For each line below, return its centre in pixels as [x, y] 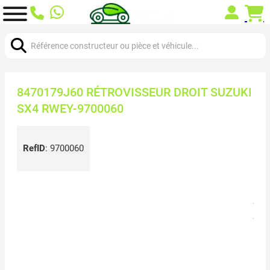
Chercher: [23, 31]
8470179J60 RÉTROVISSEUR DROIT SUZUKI [134, 92]
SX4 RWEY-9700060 [70, 108]
